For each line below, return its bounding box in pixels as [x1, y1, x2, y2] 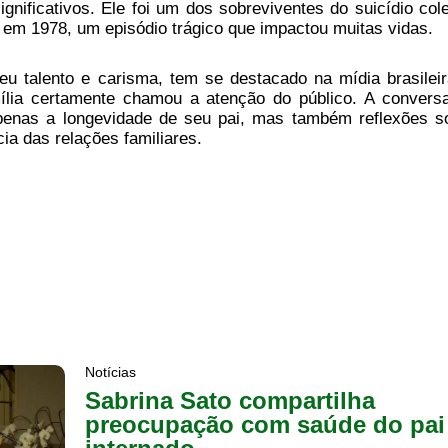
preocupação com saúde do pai [85, 410, 446, 438]
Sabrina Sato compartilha [85, 386, 376, 414]
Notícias [85, 363, 137, 380]
